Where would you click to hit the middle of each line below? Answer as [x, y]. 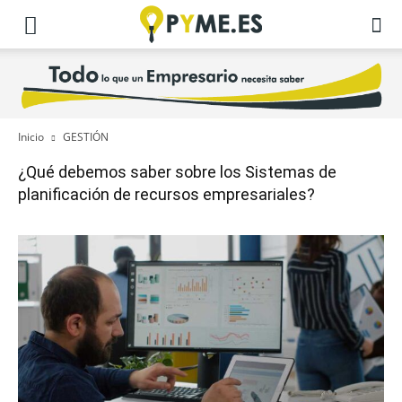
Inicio [31, 137]
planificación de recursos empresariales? [166, 194]
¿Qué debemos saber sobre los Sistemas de [177, 172]
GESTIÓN [86, 137]
